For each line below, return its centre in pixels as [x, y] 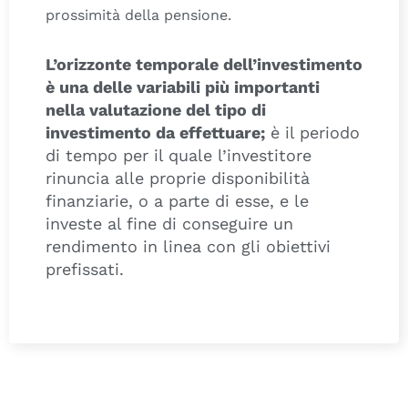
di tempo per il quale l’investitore [178, 156]
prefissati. [85, 270]
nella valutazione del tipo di [156, 110]
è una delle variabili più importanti [183, 87]
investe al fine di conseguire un [169, 224]
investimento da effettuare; [155, 133]
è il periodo [312, 133]
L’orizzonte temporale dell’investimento [204, 65]
